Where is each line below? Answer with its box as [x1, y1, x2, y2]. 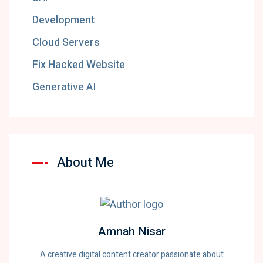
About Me [57, 153, 114, 172]
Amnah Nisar [97, 223, 166, 241]
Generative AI [32, 79, 96, 95]
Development [32, 12, 95, 28]
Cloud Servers [32, 35, 100, 50]
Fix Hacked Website [32, 57, 125, 73]
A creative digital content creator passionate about [39, 248, 224, 261]
